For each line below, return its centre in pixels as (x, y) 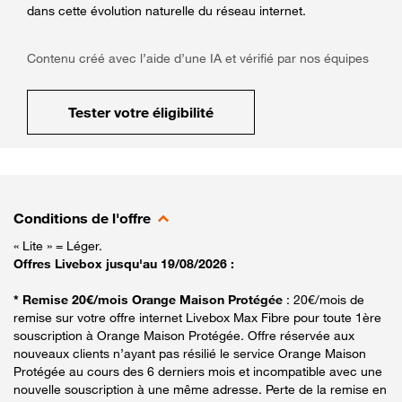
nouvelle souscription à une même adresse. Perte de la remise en (200, 389)
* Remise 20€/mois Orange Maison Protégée (150, 299)
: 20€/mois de (325, 299)
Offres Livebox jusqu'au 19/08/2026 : (124, 263)
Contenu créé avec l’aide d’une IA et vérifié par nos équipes (198, 57)
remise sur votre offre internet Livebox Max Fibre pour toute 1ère (197, 317)
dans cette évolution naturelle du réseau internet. (166, 10)
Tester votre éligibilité (141, 112)
